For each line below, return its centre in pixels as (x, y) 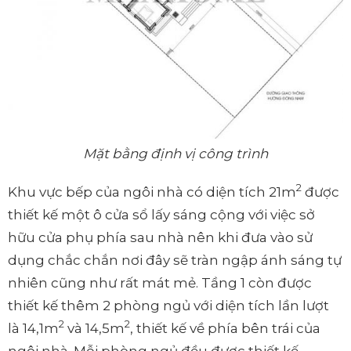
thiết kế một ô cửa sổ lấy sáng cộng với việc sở (161, 214)
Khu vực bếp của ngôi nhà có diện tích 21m (152, 192)
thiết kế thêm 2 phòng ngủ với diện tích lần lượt (168, 305)
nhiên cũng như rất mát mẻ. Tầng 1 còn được (160, 282)
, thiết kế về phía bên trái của (225, 328)
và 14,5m (94, 328)
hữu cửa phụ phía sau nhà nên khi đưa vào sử (160, 237)
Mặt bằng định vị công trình (175, 153)
